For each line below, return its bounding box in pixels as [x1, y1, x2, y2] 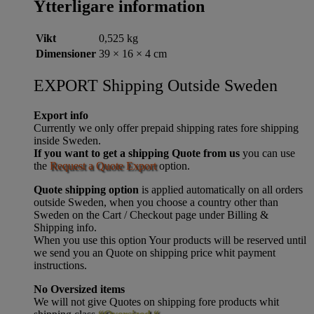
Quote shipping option [34, 183, 139, 196]
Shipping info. [34, 221, 97, 233]
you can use [240, 146, 295, 159]
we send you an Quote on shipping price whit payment [34, 246, 275, 259]
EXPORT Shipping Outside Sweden [34, 76, 278, 95]
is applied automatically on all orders [139, 183, 303, 196]
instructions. [34, 259, 87, 271]
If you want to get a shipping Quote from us [34, 146, 240, 159]
